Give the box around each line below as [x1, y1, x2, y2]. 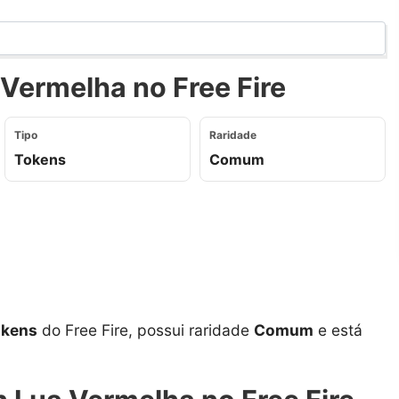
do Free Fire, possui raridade [37, 320, 254, 339]
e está [313, 320, 362, 339]
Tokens [14, 150, 66, 168]
